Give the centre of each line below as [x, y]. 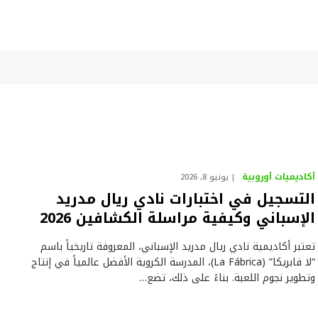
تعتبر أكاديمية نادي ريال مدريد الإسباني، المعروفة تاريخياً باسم [178, 247]
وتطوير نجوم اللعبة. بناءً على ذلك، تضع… [227, 278]
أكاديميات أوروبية [279, 177]
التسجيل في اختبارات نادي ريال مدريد [186, 199]
